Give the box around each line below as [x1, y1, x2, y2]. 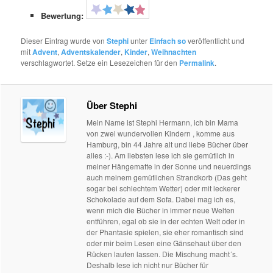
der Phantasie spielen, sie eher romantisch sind [87, 226, 244, 237]
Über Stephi [87, 98, 138, 112]
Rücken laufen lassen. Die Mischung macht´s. [87, 248, 238, 259]
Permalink [179, 57, 215, 68]
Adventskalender [61, 46, 121, 57]
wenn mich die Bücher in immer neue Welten [87, 204, 235, 215]
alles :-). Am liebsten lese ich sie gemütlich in [87, 149, 235, 160]
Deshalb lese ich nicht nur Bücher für [87, 259, 209, 270]
